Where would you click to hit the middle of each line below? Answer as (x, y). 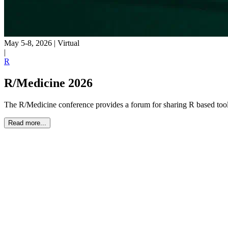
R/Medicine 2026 (48, 83)
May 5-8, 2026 (28, 43)
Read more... (27, 123)
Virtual (68, 43)
